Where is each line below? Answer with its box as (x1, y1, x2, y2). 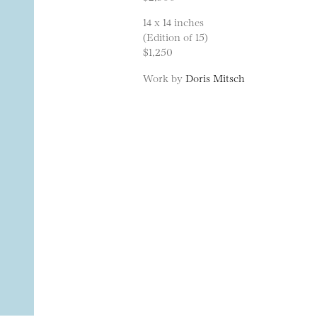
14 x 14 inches (143, 15, 204, 29)
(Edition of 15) (143, 30, 208, 44)
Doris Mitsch (185, 70, 245, 84)
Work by (143, 70, 185, 84)
